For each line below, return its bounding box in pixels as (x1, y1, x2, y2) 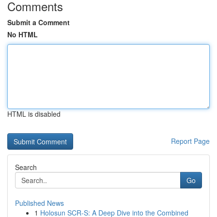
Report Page (171, 136, 210, 146)
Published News (15, 198, 64, 208)
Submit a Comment (7, 17, 70, 27)
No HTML (7, 30, 38, 39)
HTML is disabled (7, 109, 61, 119)
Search (15, 162, 37, 172)
